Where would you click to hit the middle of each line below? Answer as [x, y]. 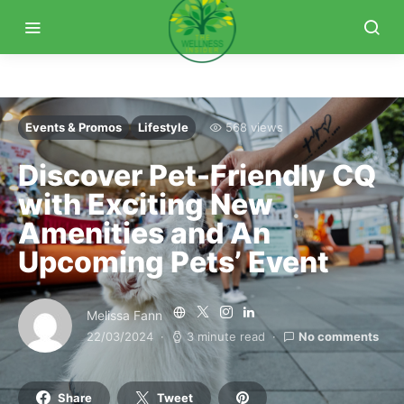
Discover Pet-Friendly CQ [197, 175]
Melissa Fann [124, 315]
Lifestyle [163, 127]
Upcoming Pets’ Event [174, 262]
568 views [254, 127]
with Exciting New [146, 204]
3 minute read [226, 336]
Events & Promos [73, 127]
